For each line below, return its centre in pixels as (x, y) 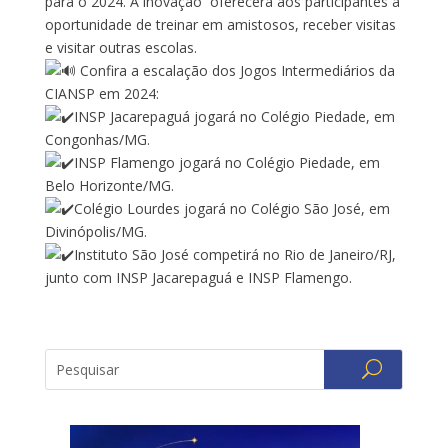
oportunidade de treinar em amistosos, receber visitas (220, 24)
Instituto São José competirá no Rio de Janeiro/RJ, (234, 254)
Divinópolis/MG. (95, 231)
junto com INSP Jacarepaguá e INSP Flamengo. (198, 277)
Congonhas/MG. (97, 139)
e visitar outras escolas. (120, 47)
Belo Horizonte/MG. (109, 185)
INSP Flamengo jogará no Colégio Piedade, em (226, 162)
